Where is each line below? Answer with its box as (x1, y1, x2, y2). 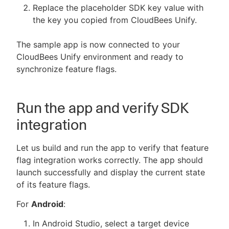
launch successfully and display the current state (16, 167, 205, 177)
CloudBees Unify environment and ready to (16, 52, 184, 62)
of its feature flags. (16, 179, 90, 190)
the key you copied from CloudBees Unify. (33, 15, 197, 25)
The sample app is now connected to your (16, 39, 180, 50)
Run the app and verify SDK (16, 99, 188, 117)
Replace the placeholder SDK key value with (33, 3, 203, 13)
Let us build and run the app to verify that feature (16, 143, 209, 153)
